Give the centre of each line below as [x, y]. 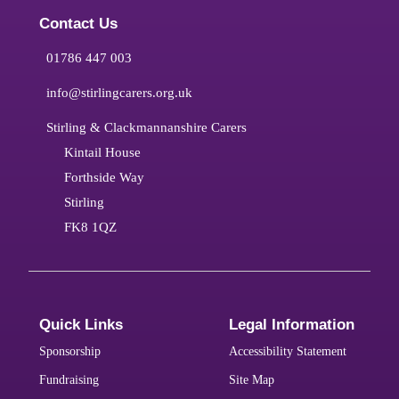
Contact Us [78, 24]
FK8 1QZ [90, 227]
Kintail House [102, 152]
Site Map [252, 380]
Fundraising [69, 380]
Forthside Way [104, 177]
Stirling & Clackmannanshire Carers [146, 127]
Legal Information [292, 325]
